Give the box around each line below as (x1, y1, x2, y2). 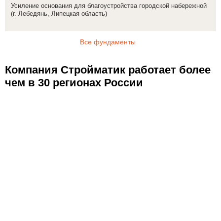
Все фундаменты (79, 37, 136, 46)
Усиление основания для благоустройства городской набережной (11, 1, 207, 9)
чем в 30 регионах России (5, 76, 143, 89)
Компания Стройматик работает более (5, 63, 211, 76)
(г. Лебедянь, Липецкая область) (11, 9, 107, 17)
